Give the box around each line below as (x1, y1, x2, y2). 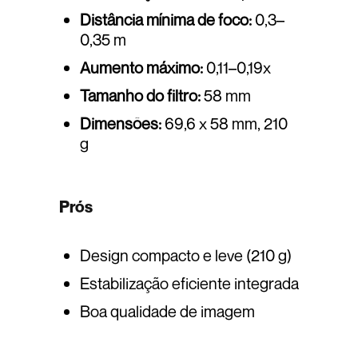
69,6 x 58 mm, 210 (161, 113, 288, 133)
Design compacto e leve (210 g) (80, 245, 292, 265)
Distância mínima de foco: (80, 9, 252, 30)
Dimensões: (80, 113, 161, 133)
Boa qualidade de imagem (80, 300, 255, 321)
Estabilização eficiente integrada (80, 272, 299, 293)
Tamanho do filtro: (80, 85, 201, 105)
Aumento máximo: (80, 57, 203, 78)
